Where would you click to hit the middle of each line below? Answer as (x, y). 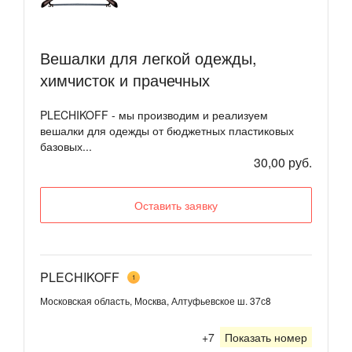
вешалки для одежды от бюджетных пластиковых (167, 131)
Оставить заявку (176, 205)
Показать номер (266, 337)
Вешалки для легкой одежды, (148, 58)
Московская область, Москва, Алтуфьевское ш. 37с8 (156, 300)
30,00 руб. (283, 163)
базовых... (66, 147)
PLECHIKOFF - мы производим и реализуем (154, 115)
